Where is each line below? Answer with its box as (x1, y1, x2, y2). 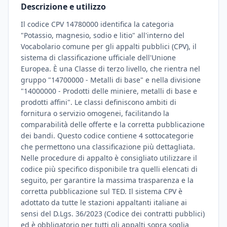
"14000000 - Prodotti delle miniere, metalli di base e (21, 86, 197, 96)
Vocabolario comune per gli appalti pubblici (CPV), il (21, 42, 197, 51)
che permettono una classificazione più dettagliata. (21, 142, 195, 152)
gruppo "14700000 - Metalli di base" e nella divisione (21, 75, 201, 85)
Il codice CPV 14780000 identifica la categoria (21, 19, 174, 29)
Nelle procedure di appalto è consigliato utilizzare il (21, 153, 197, 163)
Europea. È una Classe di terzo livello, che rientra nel (21, 64, 200, 73)
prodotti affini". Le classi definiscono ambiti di (21, 97, 176, 107)
